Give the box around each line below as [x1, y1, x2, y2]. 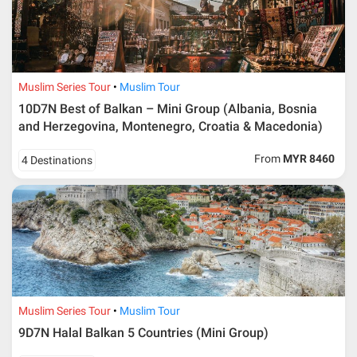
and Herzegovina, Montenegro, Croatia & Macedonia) [18, 119, 324, 135]
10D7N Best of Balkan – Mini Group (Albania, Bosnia [18, 101, 318, 117]
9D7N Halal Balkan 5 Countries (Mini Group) [18, 325, 269, 341]
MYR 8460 [283, 152, 335, 166]
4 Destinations [22, 154, 93, 167]
